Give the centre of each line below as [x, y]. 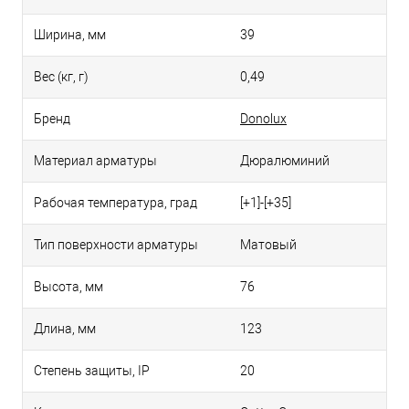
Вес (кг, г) [61, 77]
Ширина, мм [70, 35]
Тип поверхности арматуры [116, 245]
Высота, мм [68, 287]
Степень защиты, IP [92, 371]
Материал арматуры [95, 161]
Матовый [268, 245]
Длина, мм [65, 329]
